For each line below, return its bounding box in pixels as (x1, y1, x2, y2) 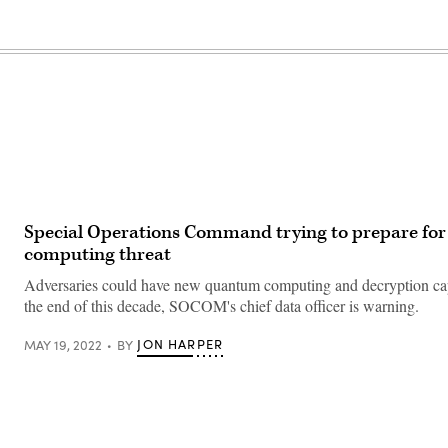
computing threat (24, 242, 171, 267)
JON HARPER (137, 335, 224, 353)
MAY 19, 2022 (24, 335, 102, 354)
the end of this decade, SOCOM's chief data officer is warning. (24, 295, 419, 316)
